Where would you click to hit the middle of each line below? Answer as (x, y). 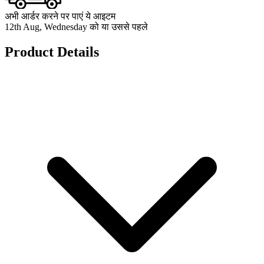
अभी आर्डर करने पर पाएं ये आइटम (60, 16)
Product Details (52, 52)
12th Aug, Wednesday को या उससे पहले (76, 27)
